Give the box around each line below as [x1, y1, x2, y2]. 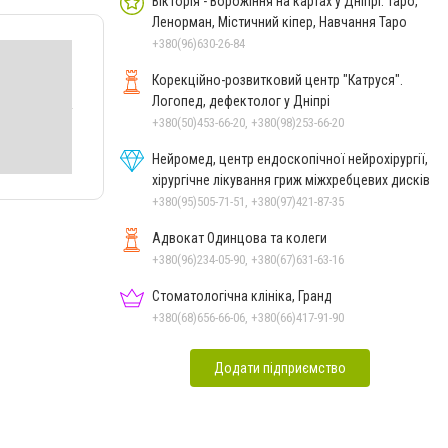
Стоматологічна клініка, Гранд [152, 287, 332, 304]
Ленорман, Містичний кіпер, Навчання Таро [152, 13, 407, 30]
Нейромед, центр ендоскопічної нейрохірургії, [152, 150, 428, 167]
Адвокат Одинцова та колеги [152, 229, 327, 246]
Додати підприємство [214, 359, 346, 376]
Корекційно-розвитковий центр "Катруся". [152, 71, 403, 88]
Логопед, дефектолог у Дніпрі [152, 92, 330, 109]
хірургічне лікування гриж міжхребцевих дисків [152, 171, 430, 188]
